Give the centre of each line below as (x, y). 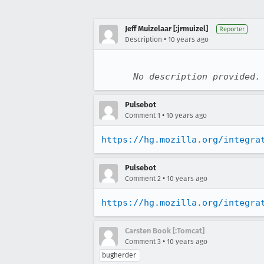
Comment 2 (143, 179)
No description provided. (197, 77)
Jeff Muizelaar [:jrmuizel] (166, 29)
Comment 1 (143, 115)
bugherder (119, 255)
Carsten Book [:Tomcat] (165, 231)
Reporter (232, 29)
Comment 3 (143, 242)
